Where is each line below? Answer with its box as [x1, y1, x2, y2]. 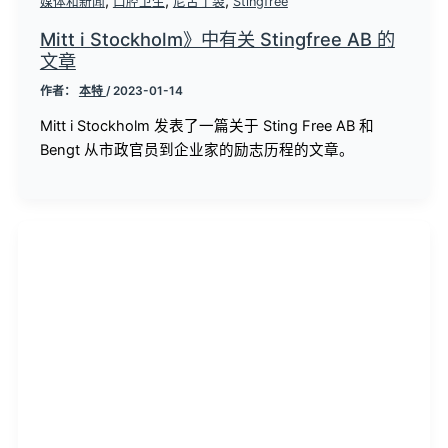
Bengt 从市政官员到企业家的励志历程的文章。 [39, 141, 354, 160]
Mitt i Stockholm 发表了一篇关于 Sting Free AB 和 [39, 117, 374, 136]
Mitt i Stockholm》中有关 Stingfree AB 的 [39, 27, 395, 50]
